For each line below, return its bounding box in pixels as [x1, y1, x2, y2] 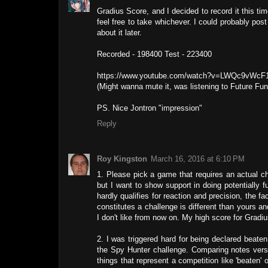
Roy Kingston [97, 154, 147, 163]
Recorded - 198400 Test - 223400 [97, 50, 212, 59]
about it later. [97, 28, 142, 38]
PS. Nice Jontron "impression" [97, 103, 202, 113]
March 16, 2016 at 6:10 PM [151, 154, 245, 163]
